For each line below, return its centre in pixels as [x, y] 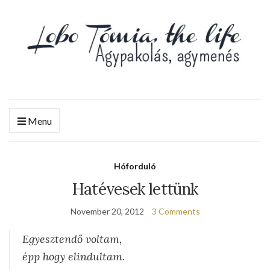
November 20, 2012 [107, 211]
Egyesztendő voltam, [72, 239]
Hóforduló [135, 166]
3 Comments [176, 211]
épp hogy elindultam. [74, 256]
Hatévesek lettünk [135, 189]
